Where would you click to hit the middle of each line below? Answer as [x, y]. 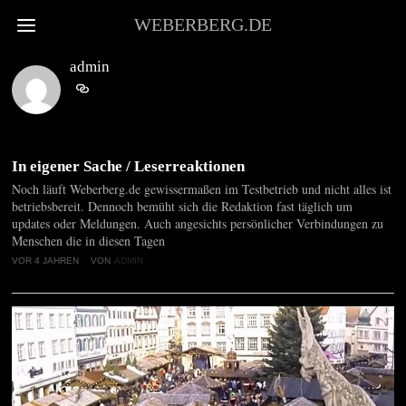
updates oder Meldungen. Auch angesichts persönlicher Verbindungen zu [198, 223]
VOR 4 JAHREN [46, 261]
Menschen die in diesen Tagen [89, 241]
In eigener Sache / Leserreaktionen [129, 166]
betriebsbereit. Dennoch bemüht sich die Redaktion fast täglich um [183, 206]
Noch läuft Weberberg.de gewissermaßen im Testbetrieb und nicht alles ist [202, 189]
